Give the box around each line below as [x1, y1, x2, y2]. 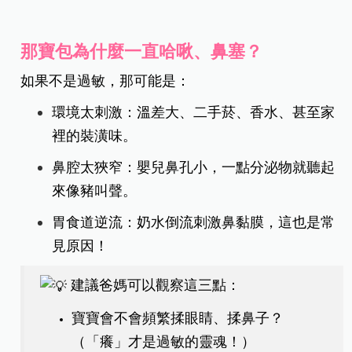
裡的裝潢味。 [52, 127, 137, 144]
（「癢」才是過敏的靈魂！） [71, 333, 256, 350]
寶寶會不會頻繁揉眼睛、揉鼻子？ [71, 310, 284, 326]
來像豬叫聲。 [52, 182, 137, 199]
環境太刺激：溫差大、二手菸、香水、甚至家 [52, 104, 335, 120]
